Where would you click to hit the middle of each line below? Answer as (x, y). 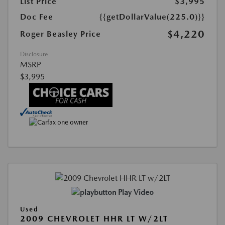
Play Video (136, 192)
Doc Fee (37, 17)
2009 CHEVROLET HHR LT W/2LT (94, 218)
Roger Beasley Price (61, 34)
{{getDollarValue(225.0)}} (152, 17)
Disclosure (34, 54)
